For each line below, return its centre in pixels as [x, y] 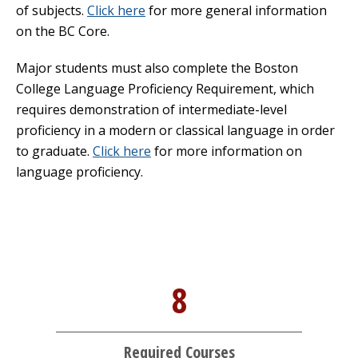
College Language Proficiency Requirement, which [165, 88]
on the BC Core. [63, 31]
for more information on [227, 151]
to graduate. [54, 151]
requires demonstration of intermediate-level [151, 109]
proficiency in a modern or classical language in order [175, 130]
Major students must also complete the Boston [157, 68]
